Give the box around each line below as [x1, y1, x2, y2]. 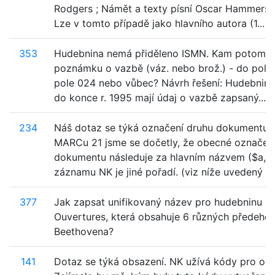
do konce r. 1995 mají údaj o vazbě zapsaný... [54, 91, 266, 104]
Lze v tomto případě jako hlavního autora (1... [54, 17, 265, 29]
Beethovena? [54, 225, 114, 238]
